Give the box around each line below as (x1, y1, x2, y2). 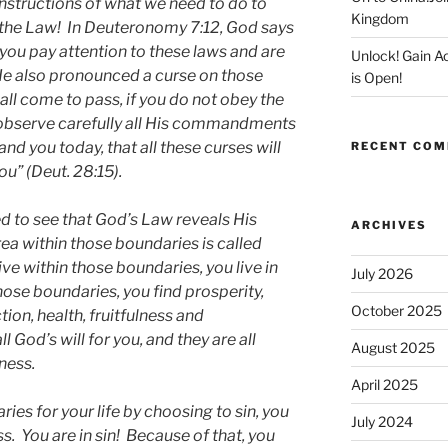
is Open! (350, 68, 405, 86)
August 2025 (350, 338, 435, 356)
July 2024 (350, 412, 413, 430)
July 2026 (350, 264, 413, 282)
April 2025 (350, 375, 418, 393)
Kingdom (350, 9, 409, 27)
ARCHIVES (350, 217, 427, 232)
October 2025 (350, 301, 442, 319)
